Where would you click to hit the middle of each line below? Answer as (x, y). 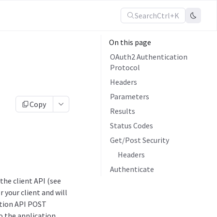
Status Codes (132, 125)
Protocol (125, 67)
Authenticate (132, 169)
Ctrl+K (168, 15)
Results (123, 111)
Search (146, 15)
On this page (130, 42)
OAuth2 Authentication (149, 57)
